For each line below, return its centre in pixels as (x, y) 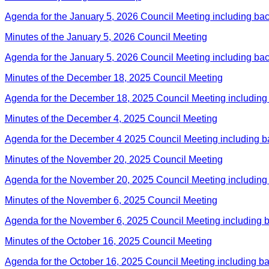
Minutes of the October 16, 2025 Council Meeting (108, 241)
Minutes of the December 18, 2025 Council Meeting (114, 77)
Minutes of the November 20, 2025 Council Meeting (114, 159)
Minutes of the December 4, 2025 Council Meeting (111, 118)
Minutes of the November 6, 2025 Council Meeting (111, 200)
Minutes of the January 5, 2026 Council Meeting (106, 37)
